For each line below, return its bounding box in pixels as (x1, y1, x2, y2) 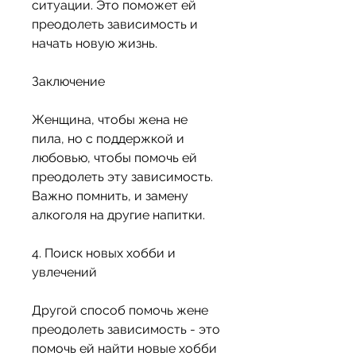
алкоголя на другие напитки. (32, 207, 205, 223)
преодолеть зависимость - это (32, 322, 220, 338)
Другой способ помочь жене (32, 303, 208, 319)
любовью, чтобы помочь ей (32, 150, 197, 166)
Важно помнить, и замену (32, 188, 188, 204)
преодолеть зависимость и (32, 17, 198, 33)
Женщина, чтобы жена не (32, 112, 188, 128)
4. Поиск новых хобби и (32, 246, 176, 261)
